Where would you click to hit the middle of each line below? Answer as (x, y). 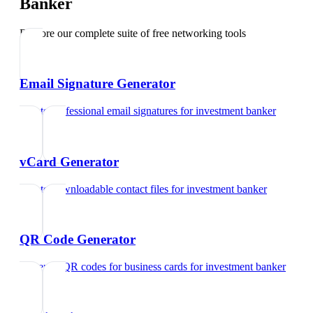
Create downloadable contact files (94, 189)
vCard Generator (69, 161)
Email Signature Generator (97, 84)
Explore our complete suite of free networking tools (133, 33)
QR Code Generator (78, 240)
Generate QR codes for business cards (103, 267)
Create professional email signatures (99, 111)
